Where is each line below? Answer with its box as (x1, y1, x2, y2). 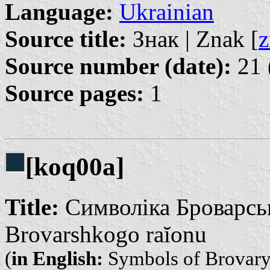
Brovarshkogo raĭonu (5, 221, 207, 247)
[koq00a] (25, 152, 124, 181)
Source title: (5, 25, 127, 52)
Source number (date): (5, 52, 231, 79)
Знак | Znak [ (127, 25, 259, 52)
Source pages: (5, 80, 144, 106)
